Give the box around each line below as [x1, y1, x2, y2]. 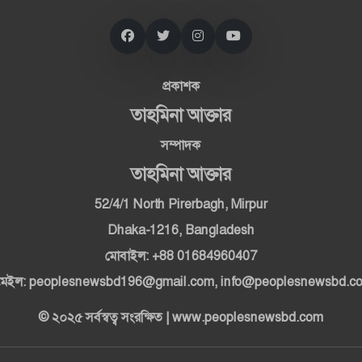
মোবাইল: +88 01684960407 [104, 247, 257, 265]
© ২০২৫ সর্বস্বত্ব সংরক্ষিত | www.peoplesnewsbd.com [38, 309, 323, 326]
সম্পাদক [161, 137, 201, 154]
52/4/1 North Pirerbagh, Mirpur [94, 196, 267, 213]
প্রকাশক [162, 78, 200, 95]
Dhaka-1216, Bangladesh [107, 221, 255, 239]
